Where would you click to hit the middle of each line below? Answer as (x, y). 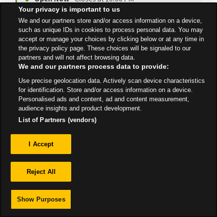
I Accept (41, 144)
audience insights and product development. (80, 108)
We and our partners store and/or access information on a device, (110, 21)
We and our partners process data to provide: (94, 66)
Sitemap (112, 120)
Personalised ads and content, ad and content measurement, (104, 99)
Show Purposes (41, 199)
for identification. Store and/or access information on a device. (106, 90)
